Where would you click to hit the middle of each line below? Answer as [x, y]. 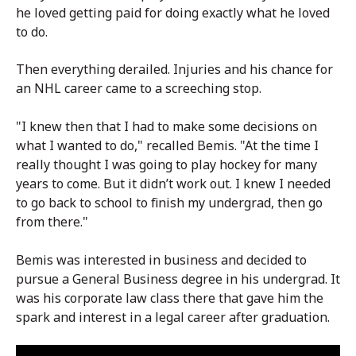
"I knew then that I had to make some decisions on [166, 126]
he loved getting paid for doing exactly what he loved [173, 13]
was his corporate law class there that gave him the [170, 298]
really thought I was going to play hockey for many [166, 164]
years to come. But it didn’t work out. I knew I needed [173, 183]
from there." [52, 221]
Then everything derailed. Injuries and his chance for [174, 70]
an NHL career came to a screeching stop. [140, 89]
